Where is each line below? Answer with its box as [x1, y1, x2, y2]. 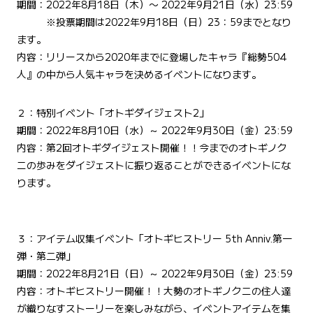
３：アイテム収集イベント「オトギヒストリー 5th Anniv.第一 [17, 231, 292, 246]
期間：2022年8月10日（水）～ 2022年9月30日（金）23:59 [17, 123, 293, 138]
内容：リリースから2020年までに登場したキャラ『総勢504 [17, 50, 287, 64]
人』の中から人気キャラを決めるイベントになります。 [17, 67, 261, 82]
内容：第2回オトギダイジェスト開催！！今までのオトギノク [17, 140, 287, 155]
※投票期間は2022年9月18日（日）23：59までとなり [17, 15, 291, 29]
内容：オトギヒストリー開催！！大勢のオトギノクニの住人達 [17, 284, 291, 298]
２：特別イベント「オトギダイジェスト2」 [17, 105, 209, 120]
